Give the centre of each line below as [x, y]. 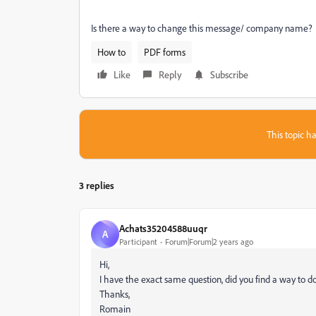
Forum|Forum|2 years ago [209, 241]
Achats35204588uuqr [163, 228]
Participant [138, 241]
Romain [115, 309]
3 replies [97, 185]
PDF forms [165, 52]
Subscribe [229, 74]
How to [111, 52]
